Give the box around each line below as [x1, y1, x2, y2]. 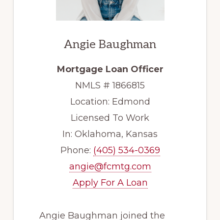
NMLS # [75, 80, 112, 91]
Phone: [60, 145, 93, 156]
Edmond [111, 96, 150, 108]
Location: [70, 96, 112, 108]
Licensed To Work [71, 112, 149, 124]
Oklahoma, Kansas [75, 129, 158, 140]
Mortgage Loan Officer [56, 64, 164, 75]
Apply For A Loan [72, 177, 148, 189]
